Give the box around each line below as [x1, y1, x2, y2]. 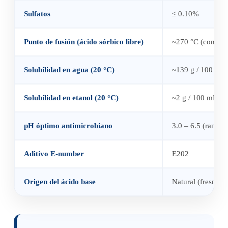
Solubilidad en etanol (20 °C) [23, 94, 119, 102]
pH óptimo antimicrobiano [23, 122, 112, 130]
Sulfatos [23, 10, 50, 18]
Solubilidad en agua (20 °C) [23, 66, 115, 74]
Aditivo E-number [23, 150, 84, 158]
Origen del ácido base [23, 178, 96, 186]
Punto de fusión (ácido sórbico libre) [23, 38, 144, 46]
